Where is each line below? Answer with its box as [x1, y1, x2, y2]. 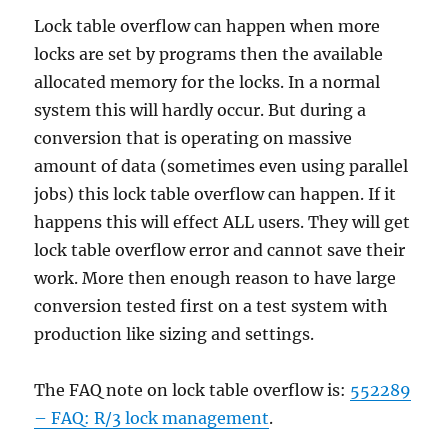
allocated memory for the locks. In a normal [34, 72, 381, 92]
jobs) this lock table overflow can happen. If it [34, 184, 397, 204]
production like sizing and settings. [34, 324, 315, 344]
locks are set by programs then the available [34, 44, 384, 64]
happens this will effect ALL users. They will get [34, 212, 411, 232]
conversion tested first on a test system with [34, 296, 389, 316]
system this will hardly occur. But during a [34, 100, 367, 120]
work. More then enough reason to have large [34, 268, 397, 288]
